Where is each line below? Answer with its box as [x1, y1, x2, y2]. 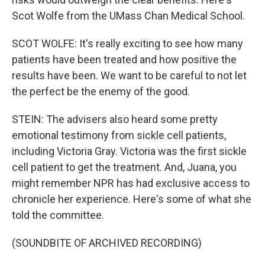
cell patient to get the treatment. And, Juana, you [12, 161, 237, 173]
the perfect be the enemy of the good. [12, 85, 190, 98]
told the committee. [12, 209, 104, 221]
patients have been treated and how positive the [12, 53, 237, 66]
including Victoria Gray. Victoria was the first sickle [12, 145, 247, 157]
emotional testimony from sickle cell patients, [12, 129, 226, 141]
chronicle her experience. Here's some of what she [12, 193, 251, 205]
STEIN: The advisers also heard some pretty [12, 113, 218, 125]
